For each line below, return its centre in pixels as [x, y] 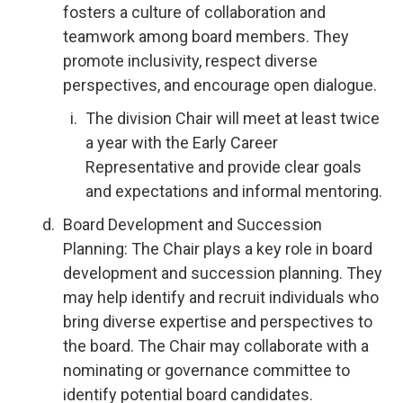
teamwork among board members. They [206, 36]
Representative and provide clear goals [224, 167]
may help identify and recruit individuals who [221, 297]
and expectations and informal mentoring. [234, 191]
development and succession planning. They [223, 273]
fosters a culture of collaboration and [194, 12]
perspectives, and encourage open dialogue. [220, 85]
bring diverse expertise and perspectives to [218, 322]
